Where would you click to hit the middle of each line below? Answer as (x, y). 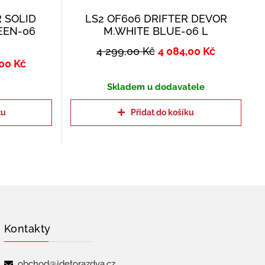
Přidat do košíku (163, 112)
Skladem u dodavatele (156, 87)
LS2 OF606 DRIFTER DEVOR (156, 18)
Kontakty (27, 229)
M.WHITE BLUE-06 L (156, 31)
